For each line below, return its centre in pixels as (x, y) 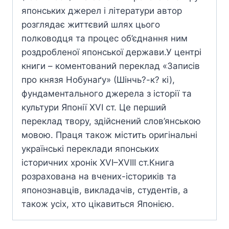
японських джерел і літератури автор (102, 11)
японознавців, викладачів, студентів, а (105, 190)
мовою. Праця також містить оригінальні (109, 135)
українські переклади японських (90, 149)
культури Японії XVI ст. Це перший (94, 108)
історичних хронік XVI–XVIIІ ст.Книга (98, 163)
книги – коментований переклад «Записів (111, 66)
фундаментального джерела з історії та (107, 94)
